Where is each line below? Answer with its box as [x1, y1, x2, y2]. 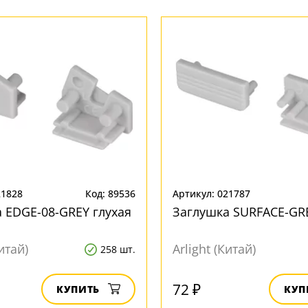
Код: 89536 [85, 187, 135, 200]
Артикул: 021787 [173, 187, 250, 200]
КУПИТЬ [56, 283, 100, 296]
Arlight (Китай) [173, 241, 256, 257]
